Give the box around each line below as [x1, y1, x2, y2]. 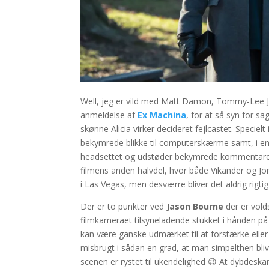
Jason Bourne [166, 200, 224, 212]
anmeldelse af [80, 109, 138, 121]
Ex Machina [138, 109, 187, 121]
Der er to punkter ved [80, 200, 167, 212]
